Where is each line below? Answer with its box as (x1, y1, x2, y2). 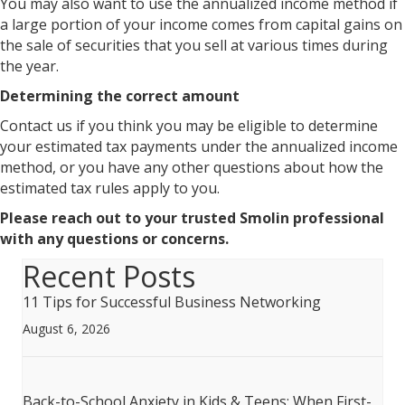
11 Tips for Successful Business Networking (23, 292, 321, 312)
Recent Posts (23, 257, 195, 296)
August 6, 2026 (23, 320, 110, 337)
